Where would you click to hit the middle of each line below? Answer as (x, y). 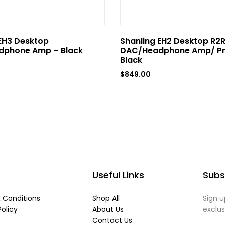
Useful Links (119, 175)
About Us (108, 209)
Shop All (106, 198)
